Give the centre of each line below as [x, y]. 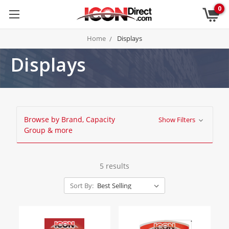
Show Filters [178, 120]
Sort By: [82, 186]
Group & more [48, 130]
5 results [114, 166]
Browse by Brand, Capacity [69, 119]
